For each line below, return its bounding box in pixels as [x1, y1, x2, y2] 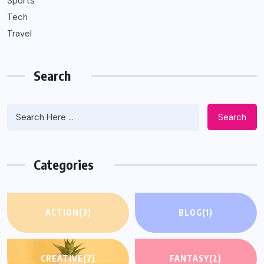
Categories [34, 156, 94, 173]
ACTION [45, 207, 79, 217]
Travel [7, 28, 32, 39]
